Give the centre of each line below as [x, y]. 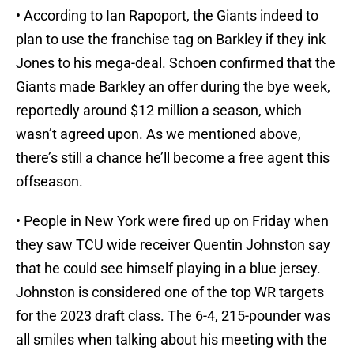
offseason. [49, 182]
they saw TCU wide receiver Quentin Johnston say [173, 245]
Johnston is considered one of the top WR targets [170, 292]
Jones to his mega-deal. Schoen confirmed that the [176, 63]
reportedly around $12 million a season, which [159, 111]
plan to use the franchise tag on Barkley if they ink [171, 40]
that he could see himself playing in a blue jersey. [168, 269]
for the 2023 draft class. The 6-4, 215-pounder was [173, 316]
